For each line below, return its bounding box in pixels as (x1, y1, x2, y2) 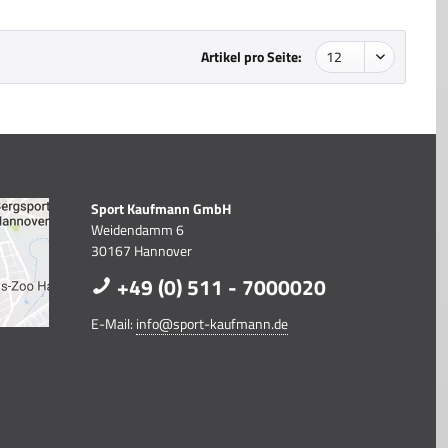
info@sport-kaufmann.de (136, 313, 288, 334)
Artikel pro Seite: (201, 46, 302, 67)
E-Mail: (91, 313, 136, 334)
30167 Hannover (91, 240, 192, 261)
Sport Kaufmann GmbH (91, 198, 231, 219)
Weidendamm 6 (91, 219, 184, 240)
